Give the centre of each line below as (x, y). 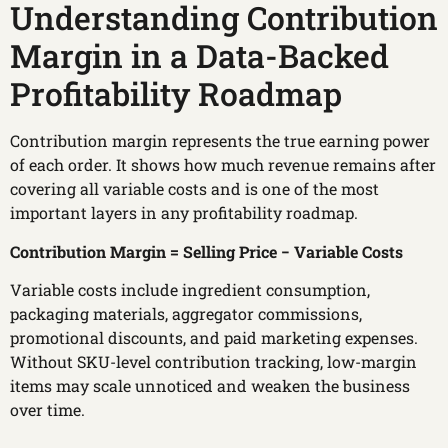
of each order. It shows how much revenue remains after (223, 165)
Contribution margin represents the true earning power (220, 141)
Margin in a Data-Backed (199, 56)
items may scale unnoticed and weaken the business (210, 386)
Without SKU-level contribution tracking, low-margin (213, 362)
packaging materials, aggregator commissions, (186, 314)
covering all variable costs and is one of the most (194, 189)
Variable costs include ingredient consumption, (190, 290)
